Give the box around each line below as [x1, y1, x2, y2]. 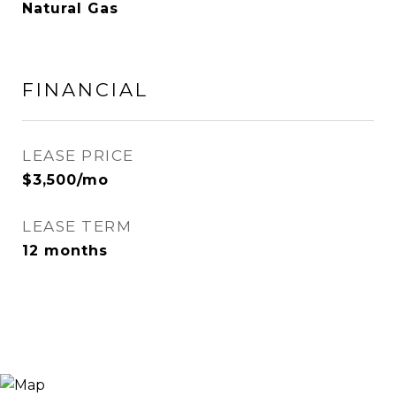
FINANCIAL [22, 79, 148, 101]
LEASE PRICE [22, 147, 134, 164]
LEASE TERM [22, 217, 132, 235]
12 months [22, 242, 108, 259]
